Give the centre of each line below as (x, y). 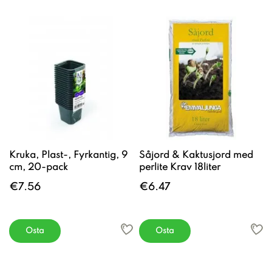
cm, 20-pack (39, 167)
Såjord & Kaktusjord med (196, 155)
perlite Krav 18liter (180, 167)
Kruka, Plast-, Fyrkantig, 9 (68, 155)
